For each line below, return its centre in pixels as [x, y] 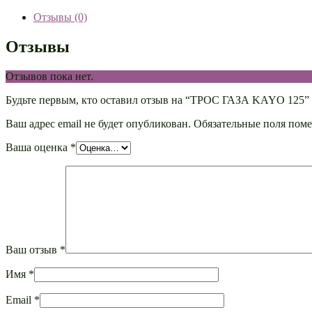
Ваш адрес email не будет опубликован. [98, 123]
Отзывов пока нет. [49, 76]
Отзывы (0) [60, 17]
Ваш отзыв [33, 249]
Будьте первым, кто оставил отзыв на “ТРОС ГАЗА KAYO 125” [157, 100]
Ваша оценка [38, 147]
